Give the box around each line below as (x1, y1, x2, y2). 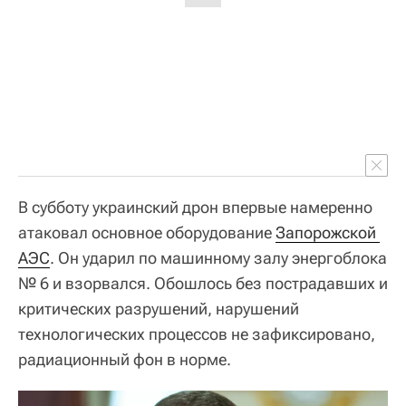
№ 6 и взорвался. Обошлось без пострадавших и (18, 274, 388, 294)
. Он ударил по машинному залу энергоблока (50, 248, 387, 268)
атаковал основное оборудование (18, 223, 275, 243)
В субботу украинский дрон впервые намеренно (18, 198, 372, 217)
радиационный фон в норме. (18, 350, 231, 370)
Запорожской (275, 223, 376, 243)
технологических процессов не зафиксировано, (18, 324, 375, 344)
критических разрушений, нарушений (18, 299, 299, 319)
